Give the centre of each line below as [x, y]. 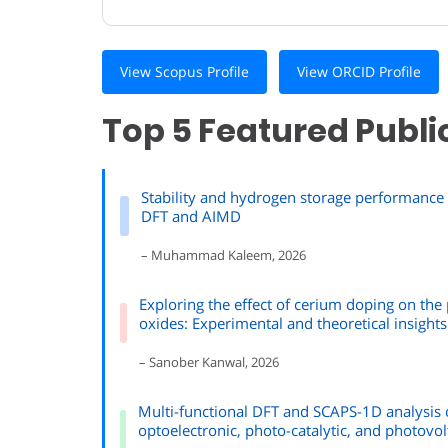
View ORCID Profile [359, 71]
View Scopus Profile [184, 71]
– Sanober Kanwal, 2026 [209, 361]
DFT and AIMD [190, 215]
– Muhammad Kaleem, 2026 [223, 254]
